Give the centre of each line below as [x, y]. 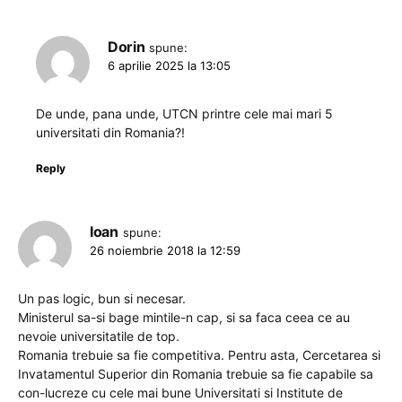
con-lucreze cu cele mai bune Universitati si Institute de [180, 392]
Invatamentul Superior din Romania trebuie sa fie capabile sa [196, 373]
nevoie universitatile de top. [99, 336]
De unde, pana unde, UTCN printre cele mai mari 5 [184, 113]
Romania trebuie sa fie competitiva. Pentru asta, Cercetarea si [199, 354]
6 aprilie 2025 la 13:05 [169, 65]
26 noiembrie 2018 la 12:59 [165, 250]
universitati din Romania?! [110, 132]
